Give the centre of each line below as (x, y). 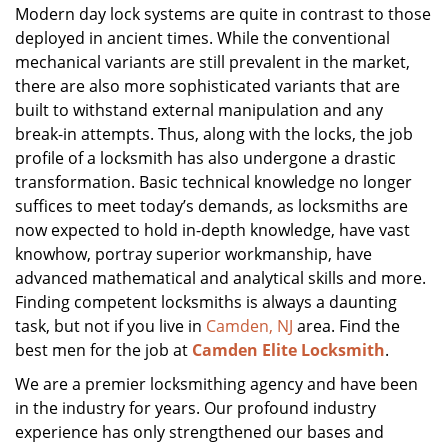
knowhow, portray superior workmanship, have (193, 254)
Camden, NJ (249, 326)
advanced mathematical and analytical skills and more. (220, 278)
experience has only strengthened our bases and (199, 432)
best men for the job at (103, 350)
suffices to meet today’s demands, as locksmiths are (211, 206)
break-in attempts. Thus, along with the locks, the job (214, 134)
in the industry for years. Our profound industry (195, 408)
